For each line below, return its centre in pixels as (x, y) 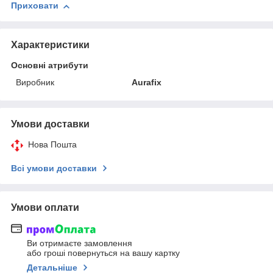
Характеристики (50, 45)
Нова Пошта (52, 145)
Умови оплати (45, 208)
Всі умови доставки (54, 168)
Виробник (35, 83)
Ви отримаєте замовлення (80, 243)
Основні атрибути (50, 66)
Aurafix (147, 83)
